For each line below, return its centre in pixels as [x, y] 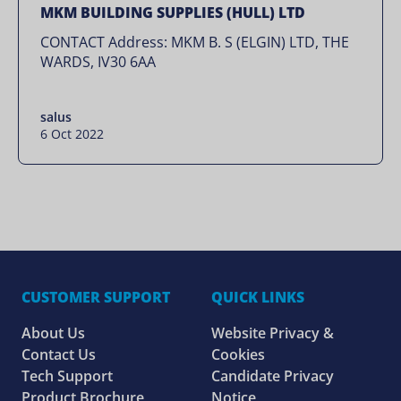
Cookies [238, 354]
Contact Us [59, 354]
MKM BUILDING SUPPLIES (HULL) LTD [173, 13]
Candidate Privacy [273, 376]
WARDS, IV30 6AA [98, 62]
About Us [53, 333]
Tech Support [67, 376]
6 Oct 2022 [72, 134]
